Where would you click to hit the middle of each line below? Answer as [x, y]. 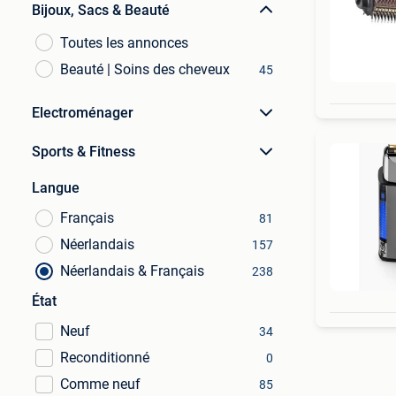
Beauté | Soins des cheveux [145, 69]
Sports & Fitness [84, 152]
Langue [56, 188]
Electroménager [83, 113]
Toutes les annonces [124, 43]
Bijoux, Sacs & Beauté [101, 10]
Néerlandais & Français [132, 271]
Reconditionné [105, 358]
